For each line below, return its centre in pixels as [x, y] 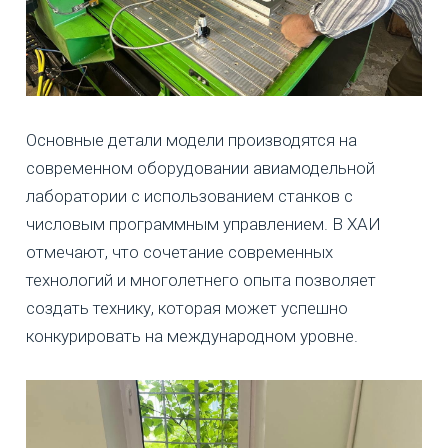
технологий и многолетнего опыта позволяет [201, 279]
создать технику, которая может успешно [187, 307]
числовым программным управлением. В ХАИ [203, 223]
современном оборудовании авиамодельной [200, 167]
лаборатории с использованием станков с [189, 195]
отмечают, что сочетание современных [179, 251]
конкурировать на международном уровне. [192, 335]
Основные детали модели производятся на [191, 139]
